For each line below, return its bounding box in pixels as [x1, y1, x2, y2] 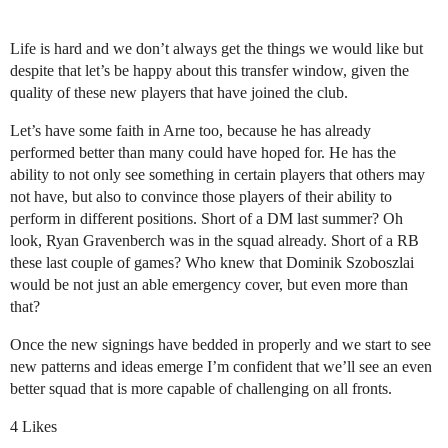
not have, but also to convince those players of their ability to [10, 188, 392, 206]
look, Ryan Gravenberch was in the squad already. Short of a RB [10, 232, 419, 250]
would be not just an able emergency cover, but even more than [10, 276, 408, 294]
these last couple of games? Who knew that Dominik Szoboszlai [10, 254, 414, 272]
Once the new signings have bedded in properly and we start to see [10, 336, 431, 354]
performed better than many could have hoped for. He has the [10, 144, 396, 162]
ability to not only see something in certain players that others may [10, 166, 425, 184]
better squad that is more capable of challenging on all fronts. [10, 380, 392, 398]
